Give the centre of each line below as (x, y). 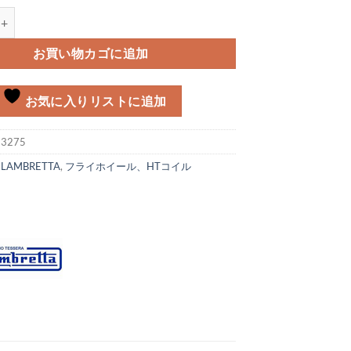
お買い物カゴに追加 (90, 54)
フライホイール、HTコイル (128, 166)
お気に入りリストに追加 (94, 101)
